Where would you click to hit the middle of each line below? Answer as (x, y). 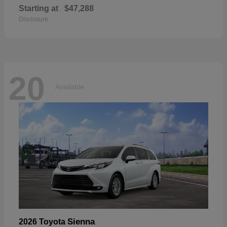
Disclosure (33, 19)
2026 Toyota (43, 221)
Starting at (39, 8)
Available (70, 87)
